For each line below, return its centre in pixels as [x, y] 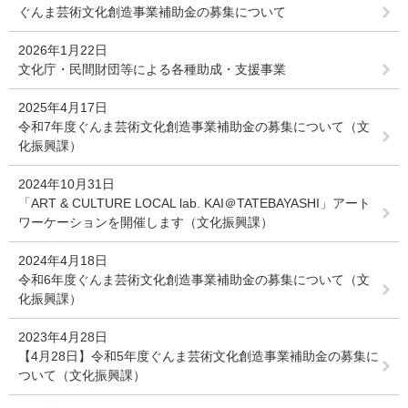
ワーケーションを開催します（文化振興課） [146, 222]
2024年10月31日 [66, 184]
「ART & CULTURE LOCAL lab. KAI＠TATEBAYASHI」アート [194, 203]
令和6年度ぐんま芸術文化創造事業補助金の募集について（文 [194, 280]
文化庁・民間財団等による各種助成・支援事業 [152, 69]
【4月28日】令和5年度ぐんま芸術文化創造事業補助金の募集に [199, 356]
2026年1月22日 [63, 50]
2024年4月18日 [63, 260]
